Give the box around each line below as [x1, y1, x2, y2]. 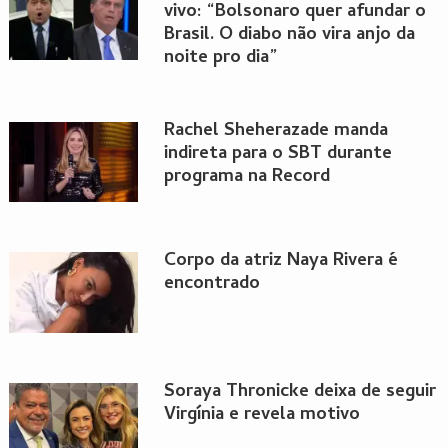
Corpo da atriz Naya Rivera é [163, 247, 398, 277]
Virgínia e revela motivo [163, 400, 360, 430]
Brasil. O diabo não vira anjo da [163, 20, 415, 50]
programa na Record [163, 162, 330, 192]
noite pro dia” [163, 43, 277, 73]
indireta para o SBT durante [163, 139, 392, 169]
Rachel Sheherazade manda [163, 116, 388, 146]
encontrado [163, 270, 260, 300]
